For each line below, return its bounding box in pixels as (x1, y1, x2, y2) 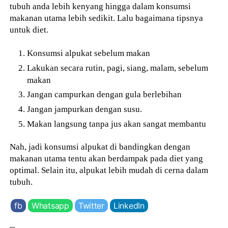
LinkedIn (113, 200, 145, 211)
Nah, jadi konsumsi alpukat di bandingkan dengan (10, 141, 191, 152)
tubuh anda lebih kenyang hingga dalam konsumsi (10, 1, 191, 11)
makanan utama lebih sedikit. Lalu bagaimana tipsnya (10, 13, 204, 23)
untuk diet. (10, 24, 49, 35)
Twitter (78, 200, 104, 211)
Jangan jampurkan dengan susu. (27, 104, 142, 115)
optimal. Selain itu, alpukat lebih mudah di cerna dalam (10, 164, 209, 175)
